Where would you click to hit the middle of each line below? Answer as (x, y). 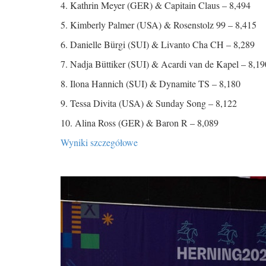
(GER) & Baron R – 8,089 (168, 122)
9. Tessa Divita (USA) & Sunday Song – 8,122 (149, 103)
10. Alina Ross (88, 122)
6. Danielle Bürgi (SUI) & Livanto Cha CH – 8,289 (158, 44)
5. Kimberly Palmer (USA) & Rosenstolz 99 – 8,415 (159, 24)
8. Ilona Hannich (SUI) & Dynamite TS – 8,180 (151, 83)
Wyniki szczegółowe (102, 142)
